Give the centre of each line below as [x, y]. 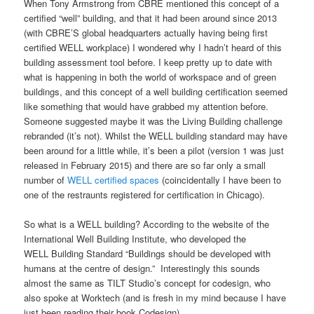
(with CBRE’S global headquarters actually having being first [146, 32]
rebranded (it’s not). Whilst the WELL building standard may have [156, 135]
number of [46, 179]
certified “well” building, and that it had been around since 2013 [151, 18]
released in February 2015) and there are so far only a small [145, 165]
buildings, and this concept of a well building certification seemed [156, 91]
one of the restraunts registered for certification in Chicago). [145, 194]
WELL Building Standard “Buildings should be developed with [148, 253]
